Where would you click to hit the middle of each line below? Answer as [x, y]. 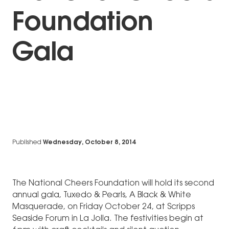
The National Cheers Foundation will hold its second [113, 184]
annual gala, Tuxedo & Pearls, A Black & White [102, 196]
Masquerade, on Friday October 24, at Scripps [104, 207]
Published [27, 143]
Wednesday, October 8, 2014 [90, 143]
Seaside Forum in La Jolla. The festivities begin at [108, 219]
